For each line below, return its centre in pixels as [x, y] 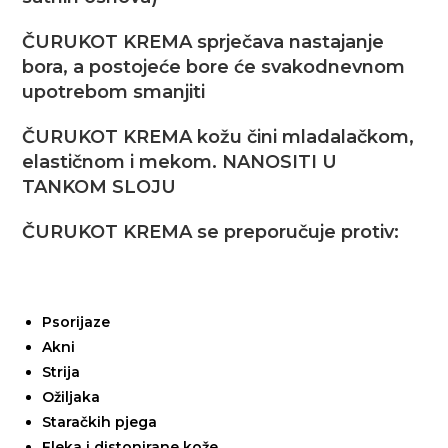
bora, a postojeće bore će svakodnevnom [214, 67]
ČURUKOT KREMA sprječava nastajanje [203, 42]
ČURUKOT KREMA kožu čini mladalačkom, [218, 137]
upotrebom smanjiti [114, 92]
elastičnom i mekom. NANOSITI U [180, 162]
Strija [61, 372]
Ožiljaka [71, 397]
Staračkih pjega [100, 422]
